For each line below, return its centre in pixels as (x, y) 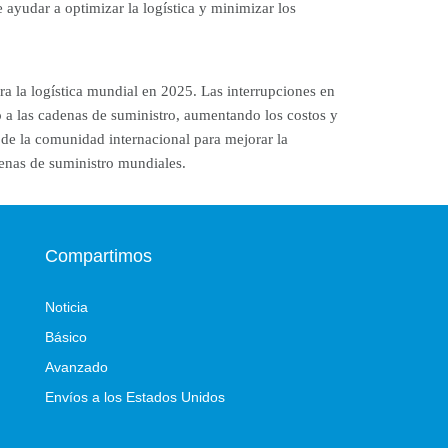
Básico (65, 337)
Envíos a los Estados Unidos (134, 397)
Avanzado (76, 367)
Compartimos (98, 256)
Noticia (66, 307)
